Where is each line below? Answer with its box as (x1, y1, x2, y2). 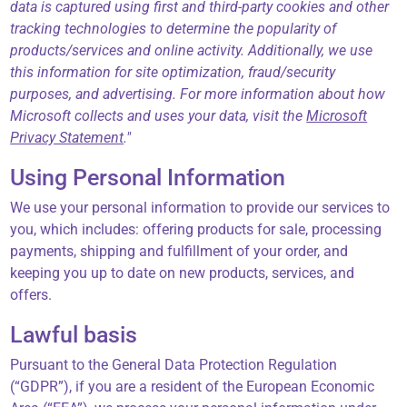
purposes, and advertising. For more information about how (10, 85, 386, 104)
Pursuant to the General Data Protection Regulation (10, 356, 338, 374)
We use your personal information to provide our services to (10, 199, 391, 217)
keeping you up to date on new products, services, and (10, 264, 355, 283)
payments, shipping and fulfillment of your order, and (10, 243, 349, 261)
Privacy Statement (10, 129, 124, 147)
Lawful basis (10, 322, 138, 349)
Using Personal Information (10, 164, 286, 192)
